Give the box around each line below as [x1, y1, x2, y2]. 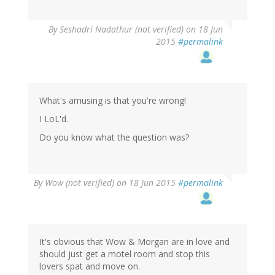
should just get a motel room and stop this [39, 247, 210, 260]
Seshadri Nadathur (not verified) [60, 23, 184, 35]
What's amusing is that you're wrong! [39, 94, 186, 106]
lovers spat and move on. [39, 260, 140, 272]
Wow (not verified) [45, 176, 114, 188]
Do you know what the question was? [39, 131, 189, 143]
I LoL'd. [39, 112, 68, 125]
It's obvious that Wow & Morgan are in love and [39, 235, 230, 247]
